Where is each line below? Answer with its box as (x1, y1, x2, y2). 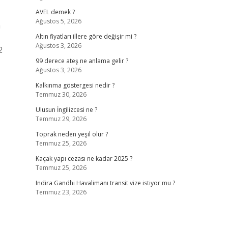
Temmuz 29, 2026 (35, 115, 87, 123)
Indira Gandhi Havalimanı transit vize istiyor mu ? (35, 179, 175, 187)
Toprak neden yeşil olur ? (35, 130, 108, 138)
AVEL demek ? (35, 8, 75, 16)
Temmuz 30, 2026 (35, 90, 87, 99)
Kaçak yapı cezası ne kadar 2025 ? (35, 154, 132, 163)
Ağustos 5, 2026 (35, 17, 81, 25)
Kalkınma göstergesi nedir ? (35, 81, 115, 90)
